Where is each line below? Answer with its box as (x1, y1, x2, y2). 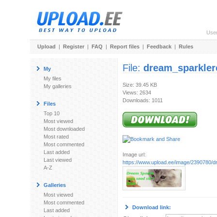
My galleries (44, 83, 72, 89)
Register (63, 44, 84, 49)
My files (44, 76, 62, 81)
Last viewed (44, 157, 72, 163)
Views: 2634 (123, 90, 151, 95)
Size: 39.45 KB (123, 82, 157, 88)
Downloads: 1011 (123, 97, 163, 103)
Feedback (147, 44, 171, 49)
